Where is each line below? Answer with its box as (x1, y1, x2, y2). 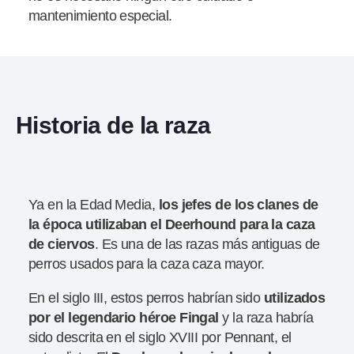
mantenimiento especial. (28, 7, 172, 24)
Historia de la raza (16, 111, 211, 138)
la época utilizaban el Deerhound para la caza (28, 216, 315, 232)
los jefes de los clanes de (158, 196, 318, 213)
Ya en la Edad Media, (28, 196, 159, 213)
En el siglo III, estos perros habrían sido (28, 289, 264, 306)
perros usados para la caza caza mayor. (28, 255, 265, 272)
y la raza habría (218, 309, 314, 326)
